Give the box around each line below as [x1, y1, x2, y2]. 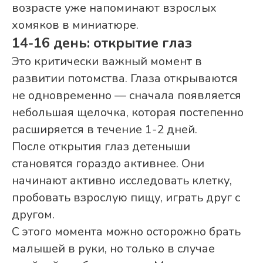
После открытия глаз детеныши [12, 139, 190, 155]
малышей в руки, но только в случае [12, 241, 215, 257]
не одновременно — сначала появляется [12, 87, 241, 104]
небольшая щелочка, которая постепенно [12, 104, 244, 121]
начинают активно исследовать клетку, [12, 173, 232, 189]
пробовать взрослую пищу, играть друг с [12, 190, 240, 206]
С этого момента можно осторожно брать [12, 224, 241, 240]
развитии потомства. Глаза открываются [12, 70, 238, 87]
